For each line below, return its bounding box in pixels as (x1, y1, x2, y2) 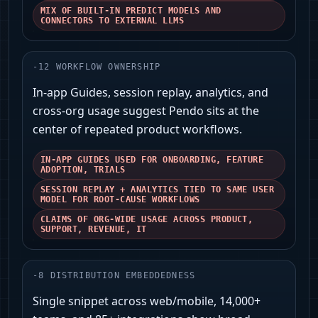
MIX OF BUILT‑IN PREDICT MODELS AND (40, 6, 221, 16)
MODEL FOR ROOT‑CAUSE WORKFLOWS (40, 194, 200, 205)
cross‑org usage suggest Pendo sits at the (33, 103, 259, 119)
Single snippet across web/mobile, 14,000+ (33, 293, 261, 309)
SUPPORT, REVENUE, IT (40, 224, 147, 235)
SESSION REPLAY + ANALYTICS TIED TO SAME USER (40, 185, 275, 195)
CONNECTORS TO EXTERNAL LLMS (40, 16, 185, 26)
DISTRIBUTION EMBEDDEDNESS (50, 270, 196, 281)
